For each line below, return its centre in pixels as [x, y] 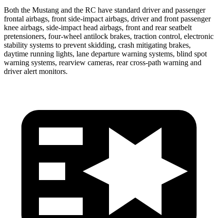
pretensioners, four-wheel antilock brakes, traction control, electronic [109, 36]
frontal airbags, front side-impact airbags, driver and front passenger [107, 18]
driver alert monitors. [36, 71]
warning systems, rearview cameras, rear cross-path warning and [103, 62]
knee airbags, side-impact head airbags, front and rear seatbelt [98, 27]
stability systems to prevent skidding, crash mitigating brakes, [97, 45]
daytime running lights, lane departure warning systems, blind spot [105, 54]
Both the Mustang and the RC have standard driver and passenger [105, 10]
